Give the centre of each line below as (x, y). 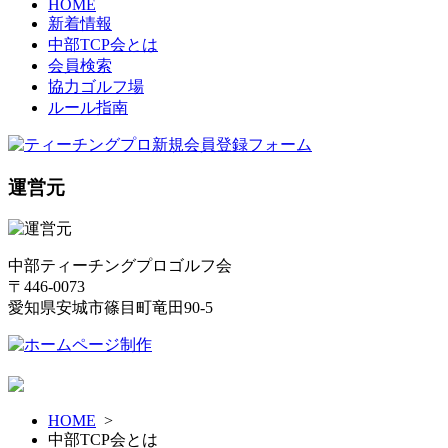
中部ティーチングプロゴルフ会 (120, 266)
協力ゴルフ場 (96, 86)
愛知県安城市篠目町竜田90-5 (110, 308)
